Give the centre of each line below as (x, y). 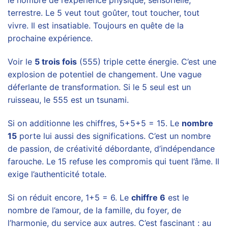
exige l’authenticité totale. (57, 174)
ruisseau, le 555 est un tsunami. (68, 100)
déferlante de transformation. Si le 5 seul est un (99, 87)
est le (177, 197)
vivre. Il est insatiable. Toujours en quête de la (96, 26)
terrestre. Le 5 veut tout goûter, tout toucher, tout (104, 13)
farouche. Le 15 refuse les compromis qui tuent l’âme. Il (113, 161)
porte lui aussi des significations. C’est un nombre (114, 136)
